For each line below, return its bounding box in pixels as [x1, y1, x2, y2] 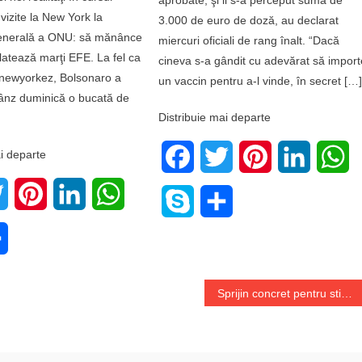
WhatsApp [124, 186, 184, 200]
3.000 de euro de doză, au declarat [158, 13, 339, 27]
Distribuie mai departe [158, 110, 271, 124]
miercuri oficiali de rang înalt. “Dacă [158, 33, 340, 47]
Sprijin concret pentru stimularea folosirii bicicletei [341, 286, 353, 300]
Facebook [194, 149, 252, 163]
